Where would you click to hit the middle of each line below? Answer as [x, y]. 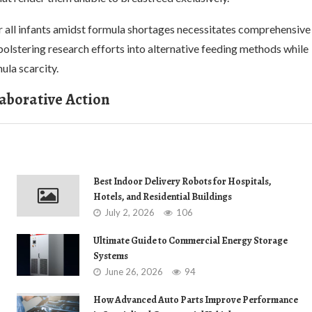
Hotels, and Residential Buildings [163, 197]
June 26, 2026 [134, 272]
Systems [111, 256]
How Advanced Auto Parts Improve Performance [196, 300]
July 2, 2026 [130, 212]
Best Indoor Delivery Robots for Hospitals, [182, 181]
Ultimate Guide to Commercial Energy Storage [190, 241]
